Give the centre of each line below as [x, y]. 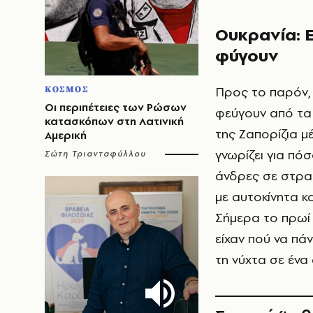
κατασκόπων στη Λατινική [114, 121]
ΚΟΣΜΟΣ [67, 89]
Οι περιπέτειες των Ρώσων [116, 107]
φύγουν [247, 56]
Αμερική [66, 135]
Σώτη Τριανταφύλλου [96, 154]
